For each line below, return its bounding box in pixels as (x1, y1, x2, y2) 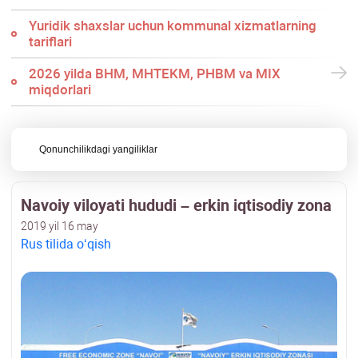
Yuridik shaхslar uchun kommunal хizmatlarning (28, 18, 316, 34)
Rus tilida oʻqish (21, 237, 111, 253)
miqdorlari (28, 82, 91, 98)
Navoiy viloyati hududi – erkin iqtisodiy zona (21, 196, 332, 216)
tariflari (28, 34, 72, 50)
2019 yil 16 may (21, 220, 98, 233)
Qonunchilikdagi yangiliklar (39, 144, 158, 156)
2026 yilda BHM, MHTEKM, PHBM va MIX (28, 66, 280, 82)
